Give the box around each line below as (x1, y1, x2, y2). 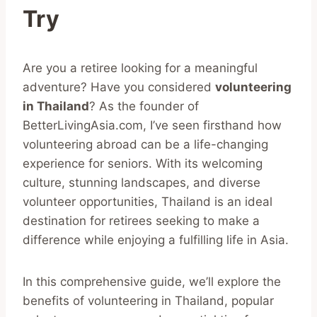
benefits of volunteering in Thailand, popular (23, 293, 274, 308)
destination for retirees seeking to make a (23, 213, 260, 228)
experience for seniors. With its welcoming (23, 156, 263, 171)
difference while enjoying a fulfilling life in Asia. (23, 232, 289, 247)
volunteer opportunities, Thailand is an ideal (23, 194, 272, 209)
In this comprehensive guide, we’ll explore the (23, 274, 281, 289)
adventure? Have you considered (23, 79, 215, 94)
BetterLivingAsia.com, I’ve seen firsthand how (23, 117, 282, 132)
